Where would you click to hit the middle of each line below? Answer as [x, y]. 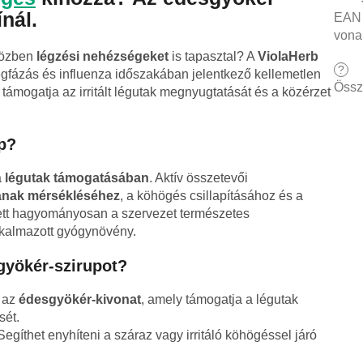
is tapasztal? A [213, 57]
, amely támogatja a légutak [220, 300]
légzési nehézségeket [102, 57]
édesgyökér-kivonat [80, 300]
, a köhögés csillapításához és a [211, 196]
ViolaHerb [288, 57]
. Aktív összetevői [199, 178]
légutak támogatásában [77, 178]
